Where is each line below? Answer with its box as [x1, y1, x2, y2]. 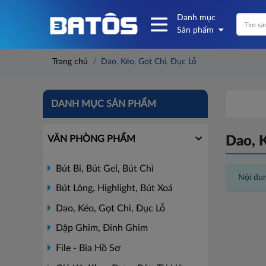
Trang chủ [52, 58, 88, 66]
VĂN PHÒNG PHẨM [47, 134, 135, 144]
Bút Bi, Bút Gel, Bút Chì [53, 163, 154, 173]
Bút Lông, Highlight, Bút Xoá [53, 183, 173, 194]
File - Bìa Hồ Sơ [53, 243, 121, 253]
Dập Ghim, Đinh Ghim [53, 223, 148, 233]
